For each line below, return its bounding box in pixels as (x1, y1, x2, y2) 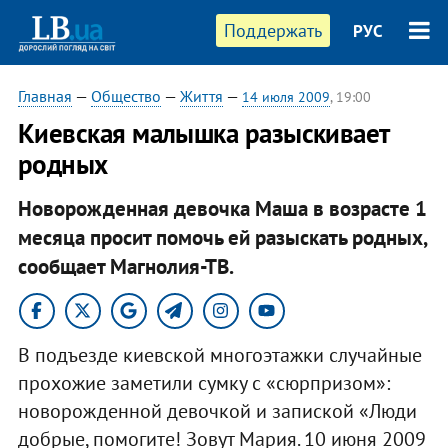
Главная (17, 86, 72, 106)
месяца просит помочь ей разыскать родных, (17, 223, 427, 251)
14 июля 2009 (241, 88, 330, 106)
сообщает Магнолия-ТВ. (17, 252, 234, 280)
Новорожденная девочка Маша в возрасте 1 (17, 194, 427, 222)
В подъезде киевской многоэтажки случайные (17, 341, 422, 368)
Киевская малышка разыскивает (17, 116, 389, 150)
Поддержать (224, 19, 323, 42)
